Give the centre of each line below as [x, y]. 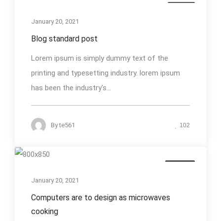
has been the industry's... [71, 88]
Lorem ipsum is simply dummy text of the [100, 58]
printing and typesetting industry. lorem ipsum [106, 73]
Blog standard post [64, 39]
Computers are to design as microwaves [101, 198]
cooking [45, 212]
